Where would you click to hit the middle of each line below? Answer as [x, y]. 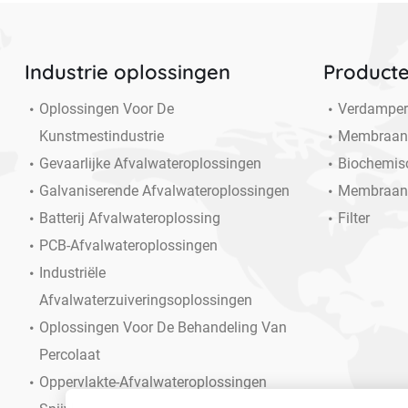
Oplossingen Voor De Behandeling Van [163, 328]
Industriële [72, 273]
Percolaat [69, 355]
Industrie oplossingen [127, 72]
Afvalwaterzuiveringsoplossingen [145, 301]
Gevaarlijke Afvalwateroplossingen [150, 164]
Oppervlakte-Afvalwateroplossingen [153, 382]
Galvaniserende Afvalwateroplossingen [164, 191]
